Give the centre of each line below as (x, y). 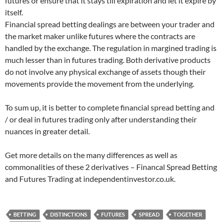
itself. (14, 12)
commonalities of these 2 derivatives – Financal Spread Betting (111, 167)
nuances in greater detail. (47, 131)
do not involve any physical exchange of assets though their (105, 72)
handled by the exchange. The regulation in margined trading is (111, 48)
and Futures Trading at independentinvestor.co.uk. (90, 179)
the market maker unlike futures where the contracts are (100, 36)
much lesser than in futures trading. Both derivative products (108, 60)
